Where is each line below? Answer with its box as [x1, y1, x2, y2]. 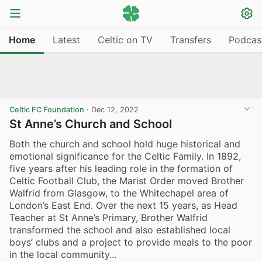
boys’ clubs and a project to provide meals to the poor [9, 236, 252, 248]
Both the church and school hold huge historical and [9, 137, 240, 150]
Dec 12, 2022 [91, 105, 139, 114]
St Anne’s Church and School [9, 117, 172, 131]
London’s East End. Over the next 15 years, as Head [9, 199, 237, 211]
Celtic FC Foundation [9, 105, 84, 114]
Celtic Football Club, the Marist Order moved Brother [9, 174, 244, 187]
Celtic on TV [98, 33, 153, 46]
